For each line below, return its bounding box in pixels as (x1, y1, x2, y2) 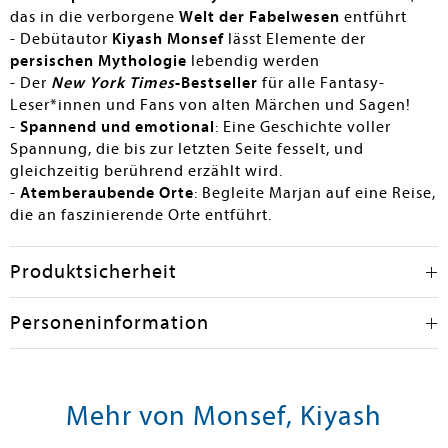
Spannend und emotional (20, 118, 215, 136)
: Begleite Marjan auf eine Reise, (194, 184, 436, 202)
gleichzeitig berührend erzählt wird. (10, 162, 283, 180)
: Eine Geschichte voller (215, 118, 391, 136)
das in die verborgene (10, 8, 179, 26)
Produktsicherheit (10, 260, 177, 283)
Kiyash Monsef (112, 30, 224, 48)
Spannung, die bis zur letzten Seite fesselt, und (10, 140, 364, 158)
